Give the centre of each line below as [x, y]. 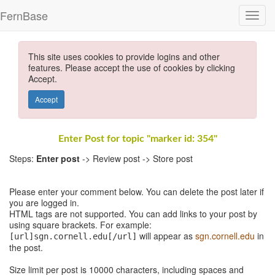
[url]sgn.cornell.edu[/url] [73, 236]
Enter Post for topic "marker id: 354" [137, 139]
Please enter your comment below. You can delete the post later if [137, 192]
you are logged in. [44, 203]
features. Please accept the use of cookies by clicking [132, 68]
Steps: [23, 158]
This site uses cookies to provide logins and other [124, 56]
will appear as [166, 236]
